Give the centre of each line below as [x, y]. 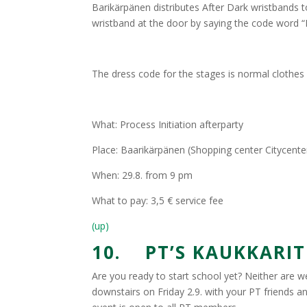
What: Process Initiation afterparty [168, 124]
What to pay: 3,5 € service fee [158, 200]
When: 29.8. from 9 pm [143, 175]
